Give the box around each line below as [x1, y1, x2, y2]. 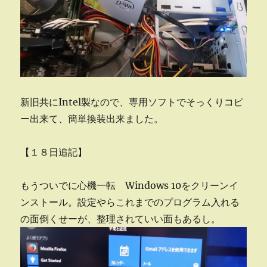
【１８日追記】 [20, 146, 88, 159]
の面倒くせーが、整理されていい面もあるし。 [20, 213, 221, 225]
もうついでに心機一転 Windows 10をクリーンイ [20, 179, 239, 192]
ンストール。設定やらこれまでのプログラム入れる [20, 196, 240, 209]
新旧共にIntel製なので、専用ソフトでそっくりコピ [20, 96, 244, 108]
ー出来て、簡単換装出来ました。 [20, 113, 164, 125]
